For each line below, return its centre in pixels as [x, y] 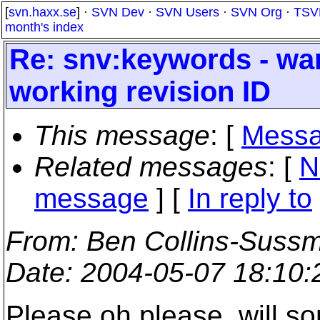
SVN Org [256, 12]
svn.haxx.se [42, 12]
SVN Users [187, 12]
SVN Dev [118, 12]
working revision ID [140, 91]
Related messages [151, 167]
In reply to [250, 198]
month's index [44, 27]
